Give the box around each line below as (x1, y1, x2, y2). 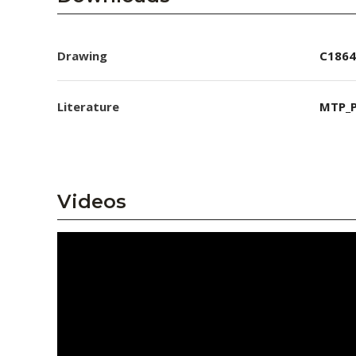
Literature (57, 99, 119, 114)
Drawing (57, 47, 107, 64)
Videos (57, 190, 126, 213)
